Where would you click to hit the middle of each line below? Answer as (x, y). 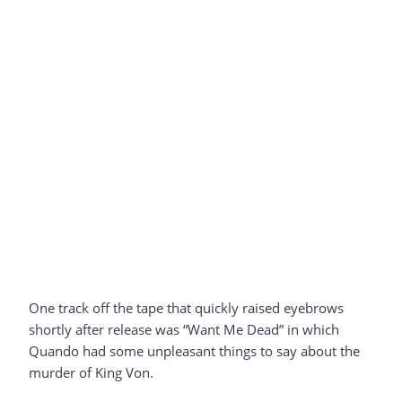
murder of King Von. (91, 372)
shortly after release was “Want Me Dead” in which (184, 329)
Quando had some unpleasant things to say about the (194, 350)
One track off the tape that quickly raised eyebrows (186, 307)
